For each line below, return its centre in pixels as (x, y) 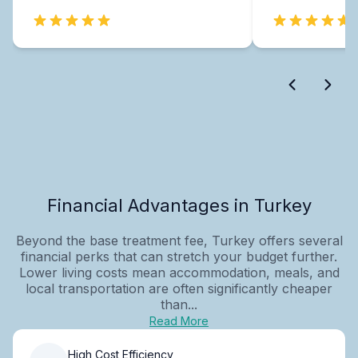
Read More (179, 320)
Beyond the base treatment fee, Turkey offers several (179, 240)
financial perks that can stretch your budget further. (179, 256)
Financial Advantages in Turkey (179, 205)
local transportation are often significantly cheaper (179, 288)
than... (179, 304)
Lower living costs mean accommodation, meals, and (179, 272)
